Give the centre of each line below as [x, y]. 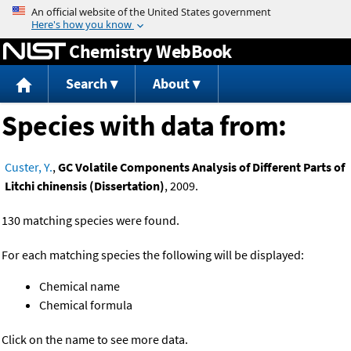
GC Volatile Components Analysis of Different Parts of [201, 167]
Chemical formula [86, 305]
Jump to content [175, 11]
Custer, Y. [29, 167]
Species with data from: [144, 126]
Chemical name [80, 286]
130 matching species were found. [90, 221]
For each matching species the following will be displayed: [153, 255]
